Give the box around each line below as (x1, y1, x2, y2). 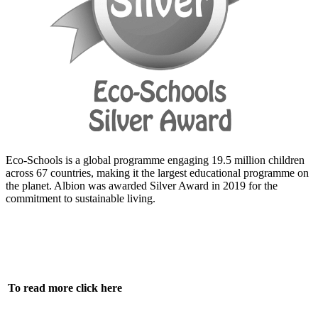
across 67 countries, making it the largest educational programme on (6, 166, 309, 179)
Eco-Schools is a (6, 153, 83, 166)
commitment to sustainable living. (6, 192, 155, 204)
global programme (83, 153, 165, 166)
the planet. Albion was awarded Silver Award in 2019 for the (6, 179, 278, 192)
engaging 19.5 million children (165, 153, 305, 166)
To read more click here (8, 281, 122, 294)
